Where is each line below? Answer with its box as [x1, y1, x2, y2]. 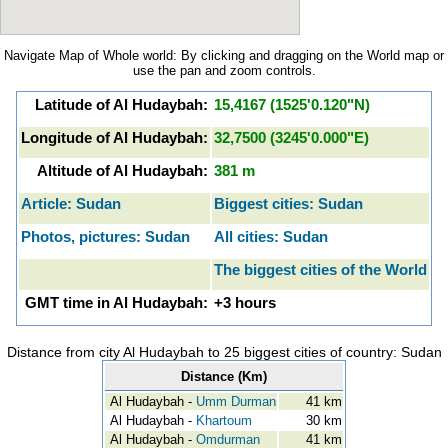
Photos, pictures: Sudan [21, 228, 190, 245]
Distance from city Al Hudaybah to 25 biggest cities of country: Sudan [6, 344, 442, 360]
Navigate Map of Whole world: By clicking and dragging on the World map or [4, 48, 444, 63]
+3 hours [214, 294, 276, 311]
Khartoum [196, 413, 252, 428]
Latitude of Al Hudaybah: [35, 96, 208, 113]
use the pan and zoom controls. [132, 63, 316, 78]
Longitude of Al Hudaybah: [21, 129, 208, 146]
